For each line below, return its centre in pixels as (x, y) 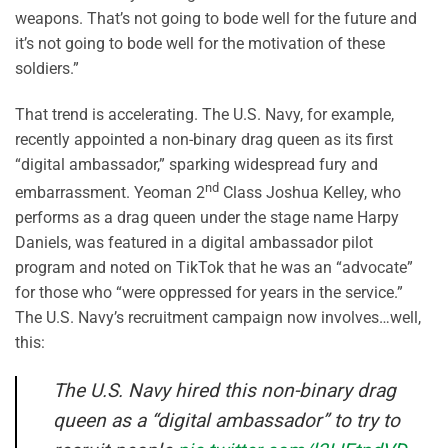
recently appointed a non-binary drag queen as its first (204, 139)
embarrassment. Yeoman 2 (110, 192)
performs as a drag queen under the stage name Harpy (207, 217)
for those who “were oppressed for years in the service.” (209, 292)
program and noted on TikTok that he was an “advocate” (214, 267)
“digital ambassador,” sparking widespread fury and (196, 164)
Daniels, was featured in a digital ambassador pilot (194, 242)
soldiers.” (47, 68)
